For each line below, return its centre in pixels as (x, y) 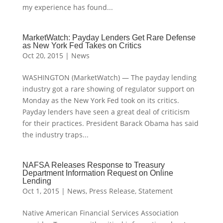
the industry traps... (55, 135)
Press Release (112, 191)
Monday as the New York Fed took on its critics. (101, 100)
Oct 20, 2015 (43, 56)
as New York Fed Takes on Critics (82, 46)
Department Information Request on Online (98, 173)
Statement (155, 191)
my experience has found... (67, 7)
